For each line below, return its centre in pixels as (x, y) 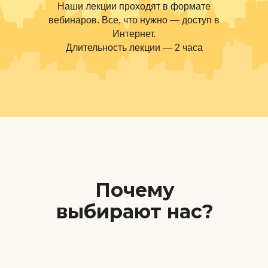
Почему (135, 190)
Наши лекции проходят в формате (134, 6)
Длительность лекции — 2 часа (134, 48)
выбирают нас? (135, 211)
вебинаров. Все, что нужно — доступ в (134, 20)
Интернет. (134, 34)
